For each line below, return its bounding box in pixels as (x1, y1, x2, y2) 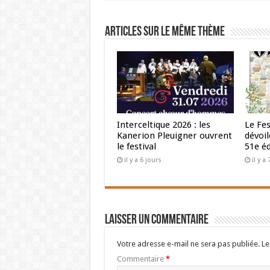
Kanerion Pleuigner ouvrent (116, 130, 232, 142)
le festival (116, 141, 156, 152)
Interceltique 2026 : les (116, 119, 210, 131)
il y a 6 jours (124, 156, 162, 165)
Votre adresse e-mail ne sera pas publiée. (116, 239, 260, 249)
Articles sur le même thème (104, 25, 225, 39)
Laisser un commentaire (104, 213, 209, 228)
